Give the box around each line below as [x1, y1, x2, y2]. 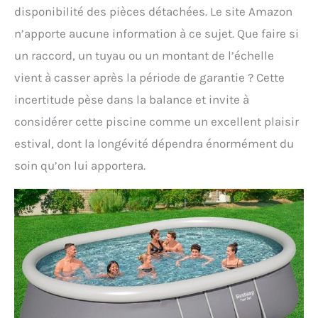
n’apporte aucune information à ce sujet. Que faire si [14, 26, 299, 41]
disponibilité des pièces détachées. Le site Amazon [14, 4, 292, 19]
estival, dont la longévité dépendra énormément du [14, 136, 294, 151]
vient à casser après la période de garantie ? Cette [14, 70, 285, 85]
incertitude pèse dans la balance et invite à [14, 92, 249, 107]
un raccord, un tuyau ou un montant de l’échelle [14, 48, 274, 63]
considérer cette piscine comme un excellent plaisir [14, 114, 299, 129]
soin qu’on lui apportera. [14, 158, 146, 173]
